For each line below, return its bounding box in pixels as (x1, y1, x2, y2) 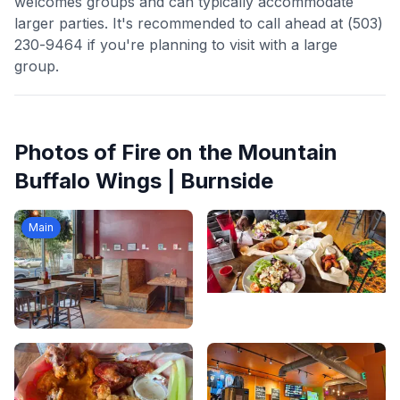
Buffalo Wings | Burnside (14, 168, 273, 194)
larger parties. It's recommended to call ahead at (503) (14, 14, 383, 32)
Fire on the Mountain (121, 139, 337, 165)
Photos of (14, 139, 121, 165)
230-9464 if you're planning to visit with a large (14, 36, 337, 54)
